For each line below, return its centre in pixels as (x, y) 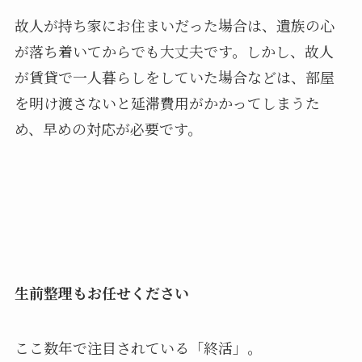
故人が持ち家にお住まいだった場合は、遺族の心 (174, 25)
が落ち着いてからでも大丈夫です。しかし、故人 (174, 51)
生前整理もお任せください (101, 293)
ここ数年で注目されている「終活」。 (138, 347)
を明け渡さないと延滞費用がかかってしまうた (167, 102)
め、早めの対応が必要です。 (108, 128)
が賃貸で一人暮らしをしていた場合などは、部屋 (174, 76)
